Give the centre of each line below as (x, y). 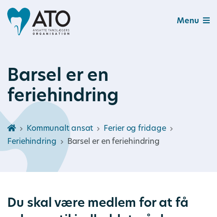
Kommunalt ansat (60, 129)
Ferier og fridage (135, 129)
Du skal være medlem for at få (98, 204)
